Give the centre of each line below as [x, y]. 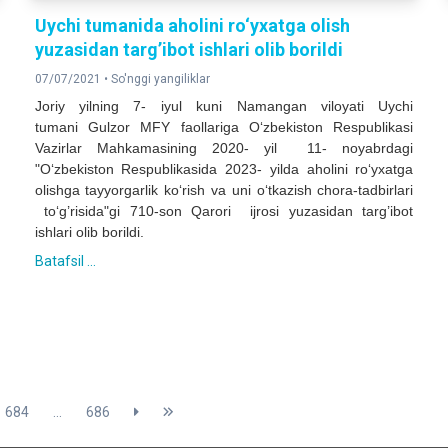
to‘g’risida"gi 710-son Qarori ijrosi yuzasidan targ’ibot [224, 211]
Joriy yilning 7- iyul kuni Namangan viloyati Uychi [224, 106]
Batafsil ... [65, 261]
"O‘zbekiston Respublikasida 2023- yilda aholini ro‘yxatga [224, 169]
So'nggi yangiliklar [160, 79]
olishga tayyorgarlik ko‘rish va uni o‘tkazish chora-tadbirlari [224, 190]
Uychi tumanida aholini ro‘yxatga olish [192, 26]
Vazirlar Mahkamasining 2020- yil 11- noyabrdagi [224, 148]
